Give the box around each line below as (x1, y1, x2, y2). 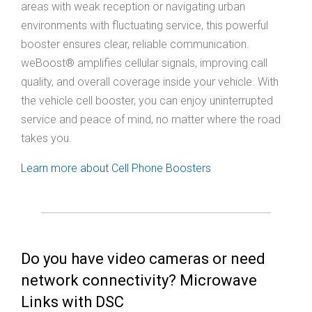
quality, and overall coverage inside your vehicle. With (21, 75, 279, 89)
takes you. (21, 132, 72, 146)
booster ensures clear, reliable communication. (21, 38, 249, 52)
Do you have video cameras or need (21, 250, 265, 268)
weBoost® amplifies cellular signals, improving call (21, 56, 267, 70)
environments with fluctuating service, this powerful (21, 19, 268, 33)
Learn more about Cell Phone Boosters (21, 162, 211, 175)
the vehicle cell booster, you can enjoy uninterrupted (21, 94, 273, 108)
